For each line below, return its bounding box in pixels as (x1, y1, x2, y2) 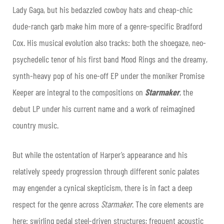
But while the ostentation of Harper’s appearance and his (12, 148, 187, 160)
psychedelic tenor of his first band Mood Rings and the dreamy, (12, 53, 207, 64)
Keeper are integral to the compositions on (12, 86, 145, 97)
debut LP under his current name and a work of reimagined (12, 102, 195, 114)
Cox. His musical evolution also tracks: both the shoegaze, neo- (12, 36, 206, 48)
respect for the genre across (12, 198, 101, 209)
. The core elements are (132, 198, 203, 209)
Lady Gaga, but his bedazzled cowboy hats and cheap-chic (12, 3, 192, 15)
